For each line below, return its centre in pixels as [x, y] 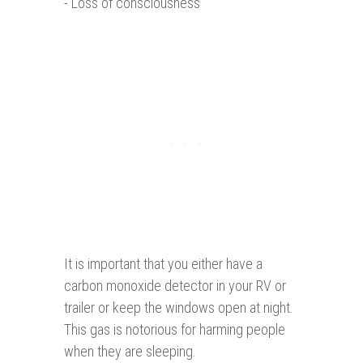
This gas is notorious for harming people [175, 330]
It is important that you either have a [163, 264]
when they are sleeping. [130, 352]
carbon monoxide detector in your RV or [175, 286]
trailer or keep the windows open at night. [179, 308]
